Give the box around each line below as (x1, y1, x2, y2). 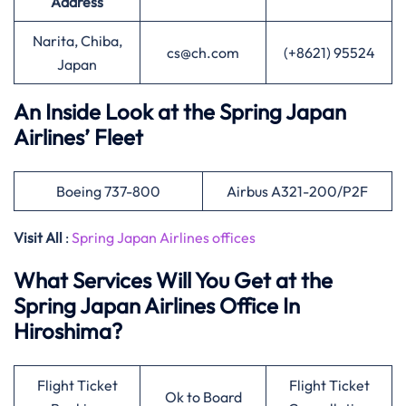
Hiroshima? (14, 317, 122, 344)
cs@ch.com (167, 43, 239, 62)
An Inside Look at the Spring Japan (14, 98, 346, 125)
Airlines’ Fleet (14, 123, 148, 150)
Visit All (14, 228, 63, 246)
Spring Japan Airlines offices (72, 228, 256, 246)
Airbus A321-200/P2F (227, 182, 368, 200)
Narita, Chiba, (32, 32, 122, 50)
